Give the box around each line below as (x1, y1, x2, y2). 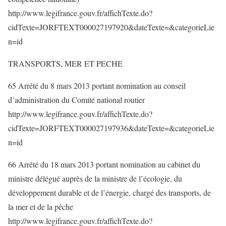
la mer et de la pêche (8, 201, 73, 212)
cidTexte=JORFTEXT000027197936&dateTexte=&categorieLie (8, 123, 214, 133)
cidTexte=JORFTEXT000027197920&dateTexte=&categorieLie (8, 22, 214, 32)
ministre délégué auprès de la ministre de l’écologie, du (8, 173, 182, 184)
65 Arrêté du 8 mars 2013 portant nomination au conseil (8, 80, 186, 91)
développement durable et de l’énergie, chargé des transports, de (8, 187, 211, 198)
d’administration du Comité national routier (8, 94, 145, 105)
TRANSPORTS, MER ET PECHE (8, 58, 123, 69)
